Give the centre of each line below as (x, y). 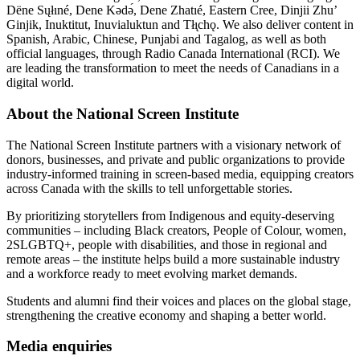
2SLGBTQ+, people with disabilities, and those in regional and (167, 244)
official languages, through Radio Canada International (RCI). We (173, 54)
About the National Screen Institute (123, 113)
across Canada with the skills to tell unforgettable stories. (149, 188)
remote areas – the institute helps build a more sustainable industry (173, 259)
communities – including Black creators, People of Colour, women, (176, 230)
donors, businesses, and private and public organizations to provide (176, 159)
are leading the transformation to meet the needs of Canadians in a (173, 68)
